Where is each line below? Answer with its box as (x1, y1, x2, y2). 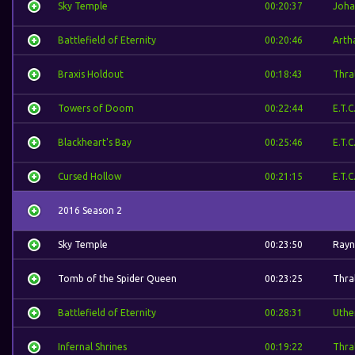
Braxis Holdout (58, 69, 124, 79)
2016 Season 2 (58, 205, 122, 216)
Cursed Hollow (58, 171, 121, 181)
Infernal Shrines (58, 342, 127, 352)
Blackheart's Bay (58, 137, 132, 147)
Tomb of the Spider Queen (58, 273, 177, 284)
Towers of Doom (58, 103, 134, 113)
